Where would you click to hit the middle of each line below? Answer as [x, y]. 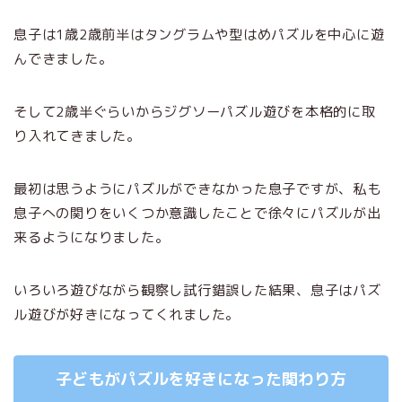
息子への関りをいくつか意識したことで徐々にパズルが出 [197, 214]
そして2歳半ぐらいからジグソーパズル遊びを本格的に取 [195, 112]
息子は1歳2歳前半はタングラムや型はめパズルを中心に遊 [199, 35]
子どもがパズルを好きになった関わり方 [201, 380]
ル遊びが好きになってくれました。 [127, 315]
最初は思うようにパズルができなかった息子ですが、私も [197, 189]
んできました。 [63, 59]
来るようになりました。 [92, 238]
